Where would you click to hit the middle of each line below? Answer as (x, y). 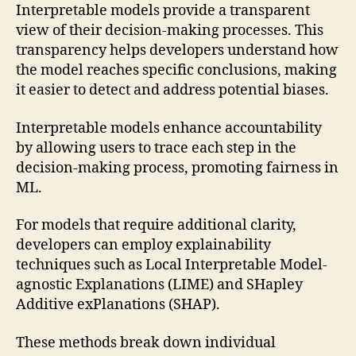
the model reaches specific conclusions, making (176, 71)
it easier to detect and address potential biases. (172, 91)
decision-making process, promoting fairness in (177, 168)
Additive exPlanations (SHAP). (118, 305)
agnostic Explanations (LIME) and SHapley (159, 285)
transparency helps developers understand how (177, 51)
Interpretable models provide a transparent (163, 11)
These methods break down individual (146, 342)
